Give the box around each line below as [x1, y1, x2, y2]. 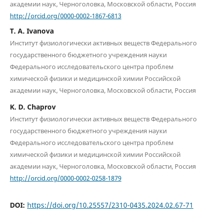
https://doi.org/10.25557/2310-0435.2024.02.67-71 [27, 200, 193, 210]
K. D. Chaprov [9, 102, 56, 112]
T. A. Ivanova [9, 26, 54, 36]
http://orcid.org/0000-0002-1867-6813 [9, 11, 121, 20]
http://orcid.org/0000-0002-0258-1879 [9, 173, 121, 183]
